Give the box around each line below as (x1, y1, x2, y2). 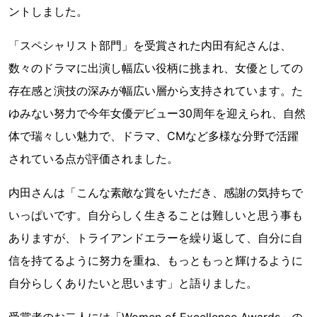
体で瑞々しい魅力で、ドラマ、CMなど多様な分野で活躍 (8, 128, 299, 143)
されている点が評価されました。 (8, 151, 178, 166)
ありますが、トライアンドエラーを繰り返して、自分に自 (8, 230, 303, 245)
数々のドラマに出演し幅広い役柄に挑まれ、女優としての (8, 60, 303, 75)
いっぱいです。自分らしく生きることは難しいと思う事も (8, 207, 303, 222)
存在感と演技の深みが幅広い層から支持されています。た (8, 83, 303, 98)
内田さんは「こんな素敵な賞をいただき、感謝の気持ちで (8, 185, 303, 200)
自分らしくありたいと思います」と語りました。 (8, 275, 258, 290)
